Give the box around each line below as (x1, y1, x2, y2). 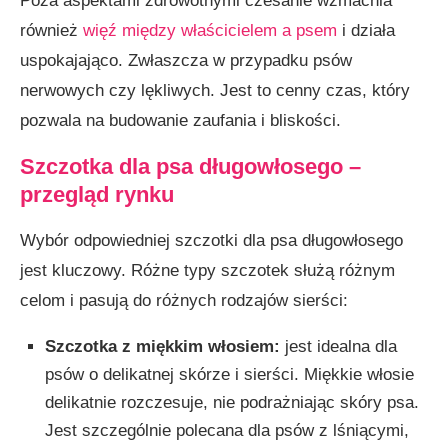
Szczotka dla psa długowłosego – (20, 153, 361, 179)
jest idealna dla (280, 336, 397, 356)
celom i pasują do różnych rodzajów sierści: (20, 290, 348, 310)
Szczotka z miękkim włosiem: (45, 336, 280, 356)
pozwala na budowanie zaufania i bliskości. (20, 110, 341, 130)
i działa (337, 20, 395, 40)
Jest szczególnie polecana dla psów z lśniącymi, (45, 420, 409, 440)
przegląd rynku (20, 181, 174, 207)
